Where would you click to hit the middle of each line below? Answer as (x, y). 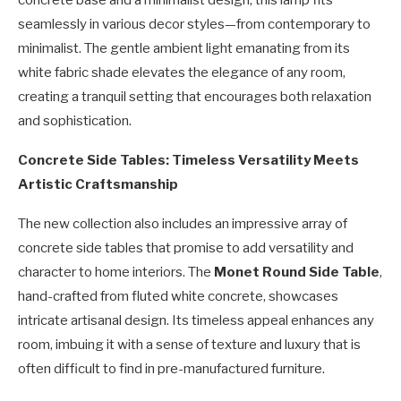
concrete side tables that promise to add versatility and (186, 248)
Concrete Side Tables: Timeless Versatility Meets (188, 161)
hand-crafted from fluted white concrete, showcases (178, 297)
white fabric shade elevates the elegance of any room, (182, 73)
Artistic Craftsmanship (98, 185)
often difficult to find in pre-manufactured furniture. (171, 369)
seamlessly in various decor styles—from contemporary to (194, 25)
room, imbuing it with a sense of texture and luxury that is (189, 345)
